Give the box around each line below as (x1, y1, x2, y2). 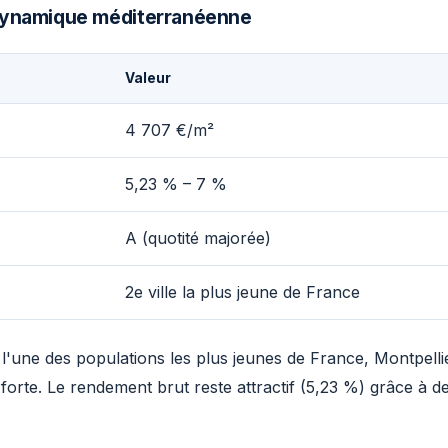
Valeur (125, 70, 171, 86)
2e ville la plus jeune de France (125, 282, 360, 302)
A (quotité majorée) (125, 228, 271, 248)
